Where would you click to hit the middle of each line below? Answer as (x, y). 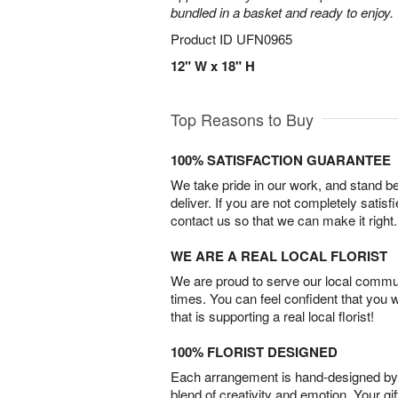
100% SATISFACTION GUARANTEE (281, 160)
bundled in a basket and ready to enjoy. (282, 12)
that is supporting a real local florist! (272, 316)
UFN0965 (264, 39)
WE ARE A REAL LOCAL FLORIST (279, 256)
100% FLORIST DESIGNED (254, 352)
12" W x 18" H (213, 66)
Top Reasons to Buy (242, 119)
